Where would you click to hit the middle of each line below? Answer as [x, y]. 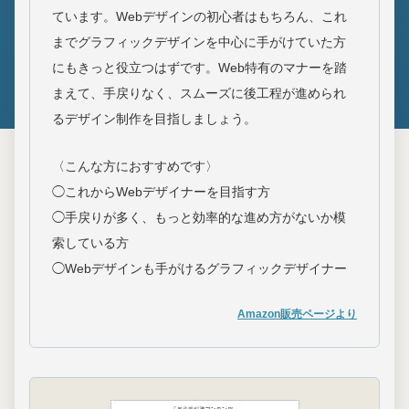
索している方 [90, 243]
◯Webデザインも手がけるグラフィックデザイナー [199, 269]
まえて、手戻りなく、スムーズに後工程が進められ [199, 94]
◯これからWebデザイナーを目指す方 [161, 192]
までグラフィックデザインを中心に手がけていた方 [199, 42]
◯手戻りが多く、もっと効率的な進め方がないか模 [199, 218]
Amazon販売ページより [297, 315]
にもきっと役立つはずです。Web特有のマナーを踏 [199, 68]
